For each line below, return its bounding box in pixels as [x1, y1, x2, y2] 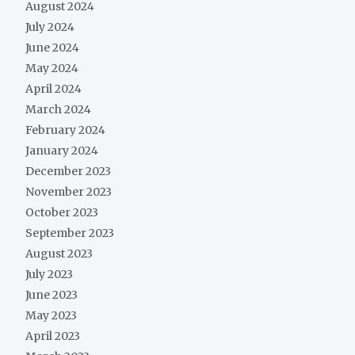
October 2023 [25, 205, 98, 220]
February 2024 [25, 123, 105, 138]
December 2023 [25, 164, 111, 179]
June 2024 [25, 40, 79, 55]
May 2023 [25, 308, 77, 323]
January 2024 [25, 143, 98, 158]
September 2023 [25, 226, 114, 241]
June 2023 [25, 288, 78, 303]
